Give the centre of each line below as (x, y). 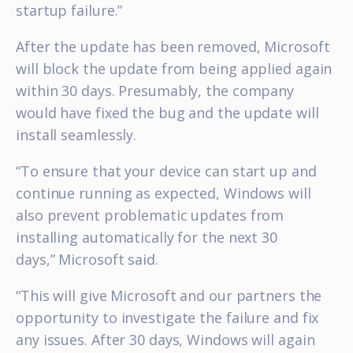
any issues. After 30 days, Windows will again (165, 340)
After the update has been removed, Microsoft (173, 46)
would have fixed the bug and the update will (167, 113)
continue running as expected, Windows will (163, 193)
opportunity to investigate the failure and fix (167, 318)
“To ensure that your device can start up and (166, 171)
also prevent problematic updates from (150, 215)
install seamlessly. (76, 135)
